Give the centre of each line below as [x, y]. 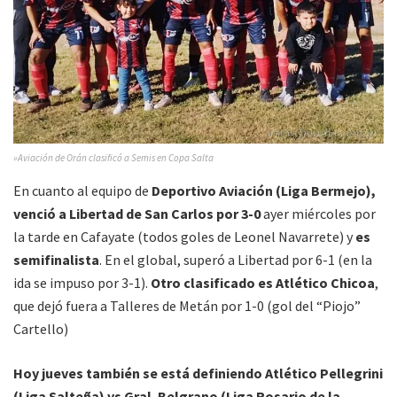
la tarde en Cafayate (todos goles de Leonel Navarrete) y [184, 237]
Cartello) [41, 329]
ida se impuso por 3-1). [82, 283]
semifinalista [56, 260]
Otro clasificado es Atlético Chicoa [263, 283]
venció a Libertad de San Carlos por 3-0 [137, 214]
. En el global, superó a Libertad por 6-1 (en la [236, 260]
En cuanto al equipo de [81, 191]
